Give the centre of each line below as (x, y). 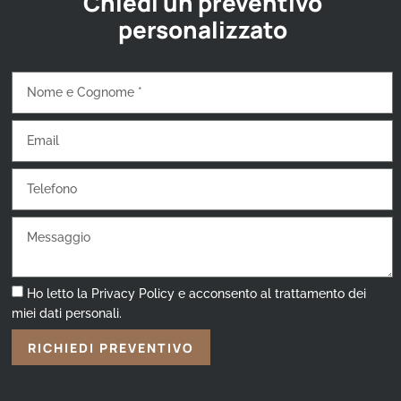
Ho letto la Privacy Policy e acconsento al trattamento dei (197, 294)
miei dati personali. (67, 314)
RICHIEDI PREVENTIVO (111, 347)
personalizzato (202, 30)
